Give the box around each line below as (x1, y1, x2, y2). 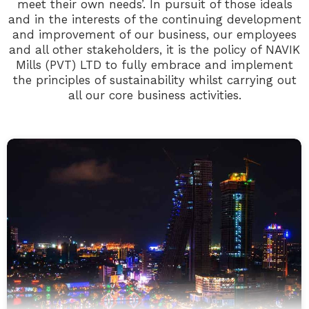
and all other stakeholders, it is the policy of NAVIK (9, 43, 300, 57)
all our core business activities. (68, 88, 241, 102)
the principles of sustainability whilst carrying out (12, 73, 297, 87)
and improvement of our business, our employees (12, 28, 297, 41)
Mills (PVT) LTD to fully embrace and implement (16, 58, 293, 72)
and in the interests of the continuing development (8, 12, 301, 26)
